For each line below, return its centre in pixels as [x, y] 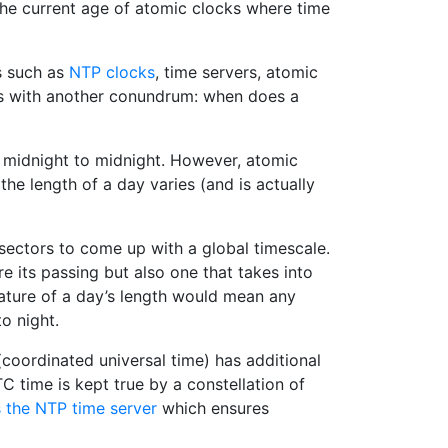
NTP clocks [112, 72]
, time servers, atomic [236, 72]
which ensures [213, 408]
